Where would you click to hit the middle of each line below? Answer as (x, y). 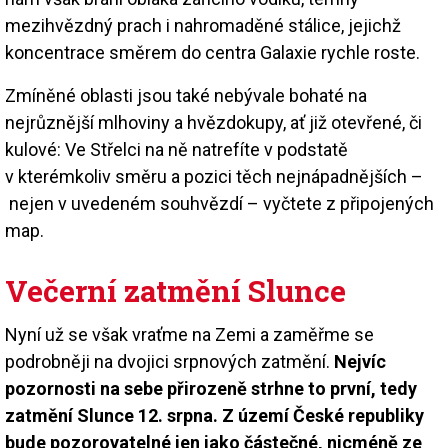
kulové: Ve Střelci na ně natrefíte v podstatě (176, 149)
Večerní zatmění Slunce (175, 290)
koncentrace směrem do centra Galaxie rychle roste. (212, 52)
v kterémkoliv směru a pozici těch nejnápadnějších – (214, 176)
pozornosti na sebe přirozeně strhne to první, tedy (211, 388)
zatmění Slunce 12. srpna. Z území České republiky (214, 415)
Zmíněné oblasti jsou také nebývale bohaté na (186, 95)
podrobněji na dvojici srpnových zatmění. (169, 361)
